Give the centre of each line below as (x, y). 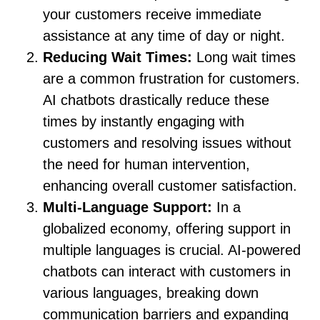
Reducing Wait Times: (120, 57)
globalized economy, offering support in (167, 229)
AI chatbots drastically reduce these (156, 100)
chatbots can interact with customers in (167, 272)
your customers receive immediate (152, 15)
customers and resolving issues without (167, 143)
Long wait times (246, 57)
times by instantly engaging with (144, 122)
